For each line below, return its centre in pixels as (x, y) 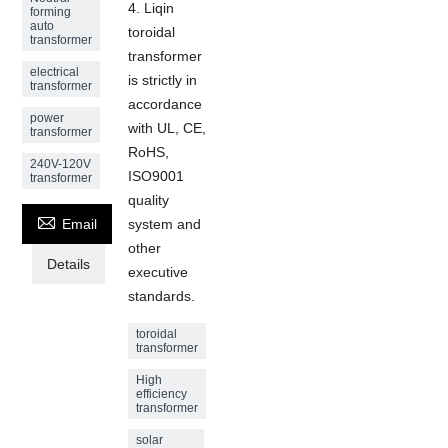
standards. (162, 295)
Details (69, 263)
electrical (55, 71)
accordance (165, 103)
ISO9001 (156, 175)
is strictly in (163, 79)
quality (149, 199)
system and (165, 223)
